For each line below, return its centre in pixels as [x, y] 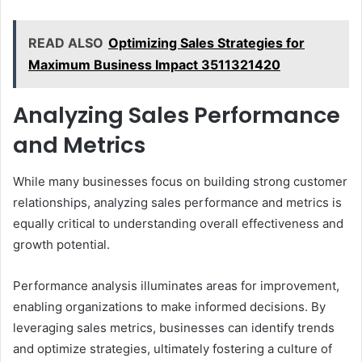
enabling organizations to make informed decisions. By [169, 306]
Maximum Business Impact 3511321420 [154, 65]
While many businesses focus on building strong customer [180, 181]
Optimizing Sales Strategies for [206, 43]
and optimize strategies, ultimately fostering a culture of [173, 348]
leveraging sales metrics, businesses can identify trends [174, 327]
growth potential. [61, 244]
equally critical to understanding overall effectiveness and [178, 223]
